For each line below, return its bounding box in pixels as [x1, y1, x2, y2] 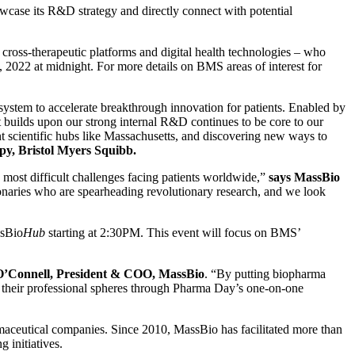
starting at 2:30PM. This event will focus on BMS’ [48, 226, 300, 240]
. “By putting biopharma [204, 267, 326, 281]
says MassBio [269, 170, 340, 185]
